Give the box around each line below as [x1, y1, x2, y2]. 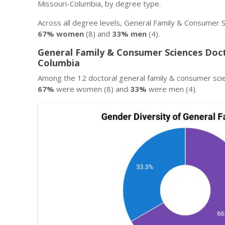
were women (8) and [54, 84, 130, 94]
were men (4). [147, 84, 197, 94]
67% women [38, 29, 84, 39]
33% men [112, 29, 147, 39]
